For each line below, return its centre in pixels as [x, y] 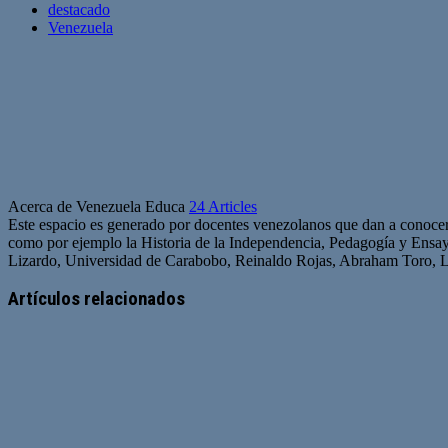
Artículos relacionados [96, 299]
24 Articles [223, 206]
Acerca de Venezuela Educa [98, 206]
